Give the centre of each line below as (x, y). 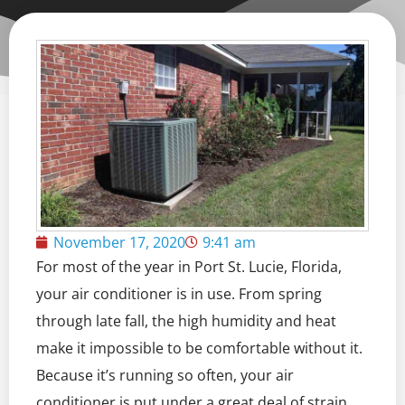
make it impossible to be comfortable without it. (199, 348)
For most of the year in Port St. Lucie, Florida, (189, 266)
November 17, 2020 (119, 242)
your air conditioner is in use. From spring (179, 293)
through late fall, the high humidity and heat (186, 320)
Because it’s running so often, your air (165, 375)
